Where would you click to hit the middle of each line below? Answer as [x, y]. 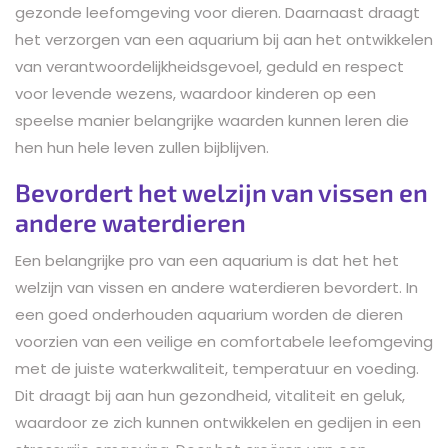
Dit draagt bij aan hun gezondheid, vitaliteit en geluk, [210, 395]
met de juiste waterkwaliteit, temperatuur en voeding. [217, 368]
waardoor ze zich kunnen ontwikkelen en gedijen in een [218, 422]
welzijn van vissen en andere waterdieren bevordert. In [216, 287]
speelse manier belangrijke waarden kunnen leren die [212, 120]
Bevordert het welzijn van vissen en [221, 191]
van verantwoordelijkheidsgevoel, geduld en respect [209, 66]
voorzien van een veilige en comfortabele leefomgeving [224, 341]
